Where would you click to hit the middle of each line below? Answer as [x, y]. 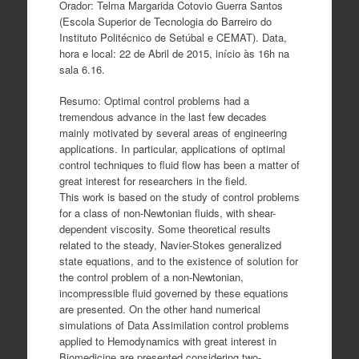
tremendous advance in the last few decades [163, 117]
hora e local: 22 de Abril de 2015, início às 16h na [174, 53]
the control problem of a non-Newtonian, [151, 277]
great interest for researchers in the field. [153, 181]
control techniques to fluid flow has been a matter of [179, 165]
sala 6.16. [82, 69]
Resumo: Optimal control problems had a [154, 101]
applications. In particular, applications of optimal [172, 149]
